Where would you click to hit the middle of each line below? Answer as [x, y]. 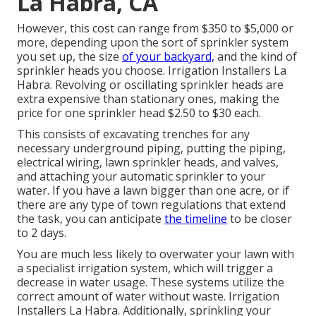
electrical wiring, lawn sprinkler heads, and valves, [148, 163]
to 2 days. [42, 233]
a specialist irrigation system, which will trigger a [145, 268]
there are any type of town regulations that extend [151, 205]
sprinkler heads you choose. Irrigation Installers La [152, 71]
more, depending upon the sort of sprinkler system [153, 43]
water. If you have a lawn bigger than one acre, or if [153, 191]
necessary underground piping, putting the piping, [151, 148]
